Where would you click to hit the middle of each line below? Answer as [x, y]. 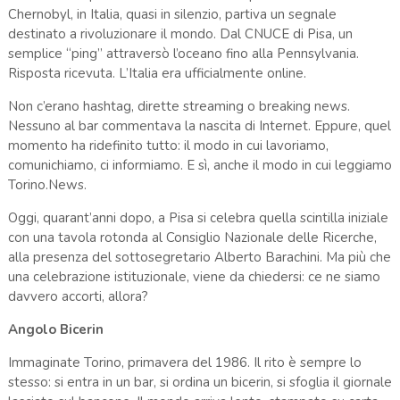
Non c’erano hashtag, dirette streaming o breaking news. [179, 107]
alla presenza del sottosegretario [111, 258]
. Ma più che [355, 258]
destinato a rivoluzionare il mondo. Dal [126, 34]
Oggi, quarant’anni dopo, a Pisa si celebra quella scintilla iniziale [198, 218]
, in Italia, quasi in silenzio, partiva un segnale [203, 15]
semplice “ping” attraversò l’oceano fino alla [142, 54]
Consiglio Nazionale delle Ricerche [270, 238]
